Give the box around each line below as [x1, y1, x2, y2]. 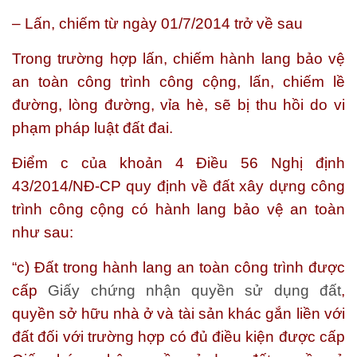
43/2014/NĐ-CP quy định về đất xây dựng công [12, 178, 345, 194]
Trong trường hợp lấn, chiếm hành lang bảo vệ [12, 50, 345, 67]
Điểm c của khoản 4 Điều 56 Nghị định [12, 155, 345, 171]
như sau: [12, 224, 73, 241]
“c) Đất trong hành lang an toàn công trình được [12, 259, 345, 276]
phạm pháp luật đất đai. [12, 120, 173, 136]
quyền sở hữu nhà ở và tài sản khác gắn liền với [12, 305, 345, 322]
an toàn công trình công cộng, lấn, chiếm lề [12, 73, 345, 90]
